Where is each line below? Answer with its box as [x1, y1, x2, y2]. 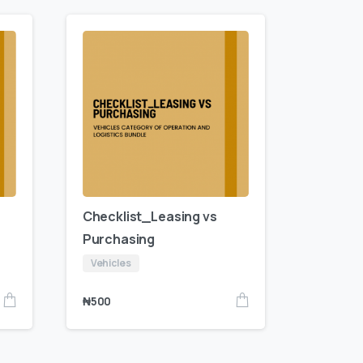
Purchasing [82, 230, 156, 249]
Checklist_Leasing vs [82, 207, 217, 226]
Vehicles [90, 256, 131, 271]
